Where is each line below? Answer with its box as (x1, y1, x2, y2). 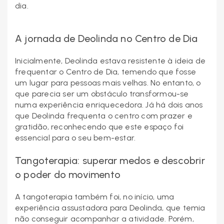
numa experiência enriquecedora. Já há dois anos (15, 100, 203, 110)
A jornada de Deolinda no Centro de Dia (15, 32, 198, 45)
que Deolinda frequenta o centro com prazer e (15, 111, 192, 121)
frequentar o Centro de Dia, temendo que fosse (15, 67, 196, 77)
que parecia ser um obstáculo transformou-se (15, 89, 189, 99)
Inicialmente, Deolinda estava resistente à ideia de (15, 56, 206, 66)
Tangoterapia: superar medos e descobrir (15, 154, 205, 167)
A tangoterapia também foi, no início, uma (15, 192, 174, 202)
